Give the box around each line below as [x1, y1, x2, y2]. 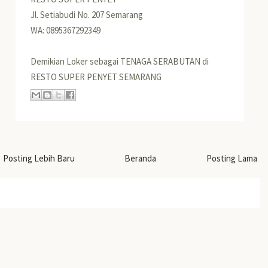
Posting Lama [206, 153, 257, 165]
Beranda [124, 153, 157, 165]
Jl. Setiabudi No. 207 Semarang [31, 8, 144, 20]
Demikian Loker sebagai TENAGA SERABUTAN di [31, 55, 209, 67]
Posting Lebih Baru [3, 153, 75, 165]
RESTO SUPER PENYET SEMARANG [31, 71, 162, 83]
